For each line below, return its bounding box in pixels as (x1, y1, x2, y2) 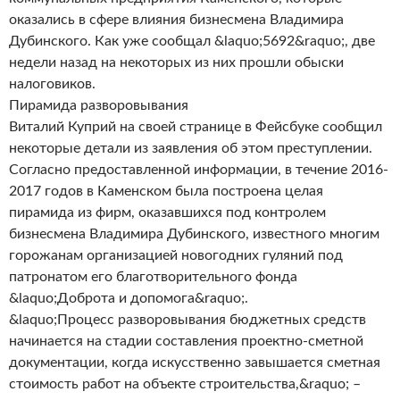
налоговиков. (9, 77, 96, 91)
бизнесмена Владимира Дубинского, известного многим (9, 227, 379, 241)
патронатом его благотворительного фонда (9, 270, 297, 284)
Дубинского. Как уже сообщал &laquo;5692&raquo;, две (9, 34, 375, 48)
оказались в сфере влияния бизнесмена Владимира (9, 12, 344, 27)
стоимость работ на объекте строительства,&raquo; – (9, 377, 361, 391)
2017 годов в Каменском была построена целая (9, 184, 323, 198)
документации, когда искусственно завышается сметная (9, 355, 380, 370)
